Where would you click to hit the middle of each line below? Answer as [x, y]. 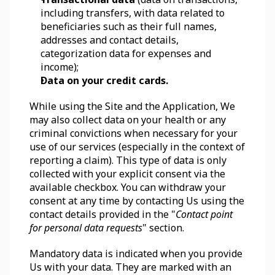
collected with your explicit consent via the [127, 174]
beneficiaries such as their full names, [129, 26]
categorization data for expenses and [126, 53]
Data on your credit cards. [104, 80]
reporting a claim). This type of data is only [128, 160]
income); [60, 67]
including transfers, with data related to [133, 13]
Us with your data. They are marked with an [130, 267]
